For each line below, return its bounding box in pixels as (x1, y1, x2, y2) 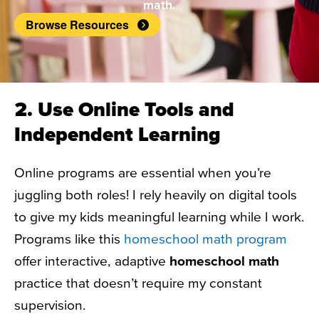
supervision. (14, 297, 89, 313)
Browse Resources (26, 16, 132, 33)
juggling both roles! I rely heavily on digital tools (14, 187, 297, 202)
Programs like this (14, 231, 124, 246)
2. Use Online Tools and (14, 98, 234, 121)
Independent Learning (14, 122, 221, 146)
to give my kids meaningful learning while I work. (14, 209, 304, 224)
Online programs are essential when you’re (14, 164, 271, 180)
